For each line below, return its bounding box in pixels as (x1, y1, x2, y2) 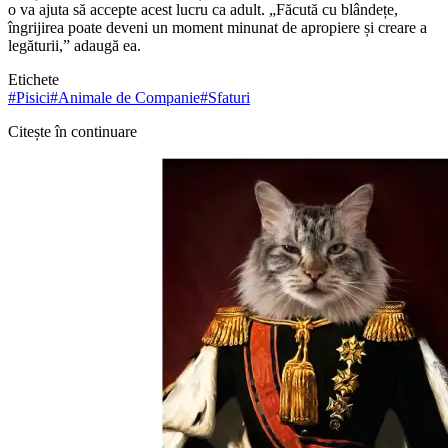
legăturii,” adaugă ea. (8, 36, 141, 54)
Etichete (8, 70, 59, 88)
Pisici (16, 88, 50, 106)
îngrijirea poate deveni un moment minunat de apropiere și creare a (8, 18, 427, 36)
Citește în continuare (8, 122, 137, 140)
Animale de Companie (58, 88, 200, 106)
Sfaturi (208, 88, 250, 106)
